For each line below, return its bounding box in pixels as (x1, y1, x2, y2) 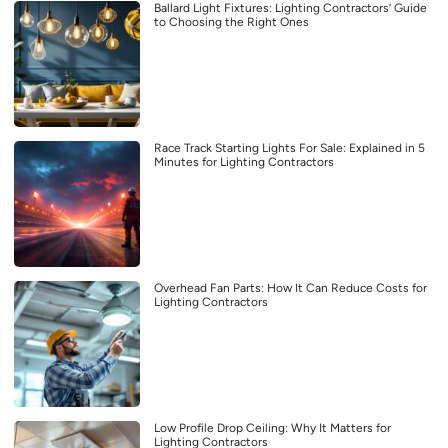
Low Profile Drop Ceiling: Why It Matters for (154, 421, 391, 436)
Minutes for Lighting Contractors (154, 155, 334, 170)
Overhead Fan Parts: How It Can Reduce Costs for (154, 281, 427, 296)
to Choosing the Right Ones (154, 15, 309, 30)
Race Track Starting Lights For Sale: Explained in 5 (154, 141, 425, 156)
